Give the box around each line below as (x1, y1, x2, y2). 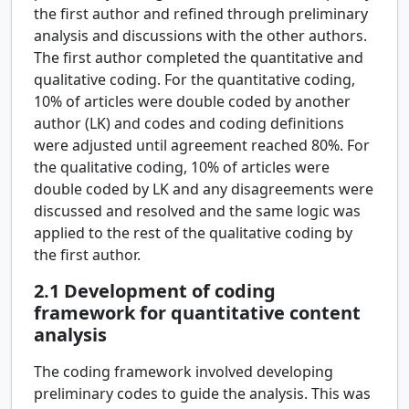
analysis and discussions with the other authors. (34, 26, 367, 47)
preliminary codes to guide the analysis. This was (34, 383, 371, 404)
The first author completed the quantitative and (34, 47, 363, 68)
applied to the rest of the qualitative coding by (34, 223, 352, 244)
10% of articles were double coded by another (34, 91, 351, 112)
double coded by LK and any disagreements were (34, 179, 373, 200)
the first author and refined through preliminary (34, 4, 368, 25)
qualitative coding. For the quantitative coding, (34, 69, 355, 90)
